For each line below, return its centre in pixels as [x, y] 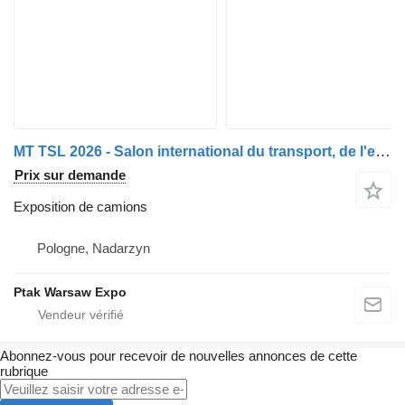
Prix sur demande [70, 175]
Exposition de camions [80, 207]
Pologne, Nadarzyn [94, 248]
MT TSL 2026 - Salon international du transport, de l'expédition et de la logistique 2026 [383, 151]
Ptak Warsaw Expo [70, 292]
